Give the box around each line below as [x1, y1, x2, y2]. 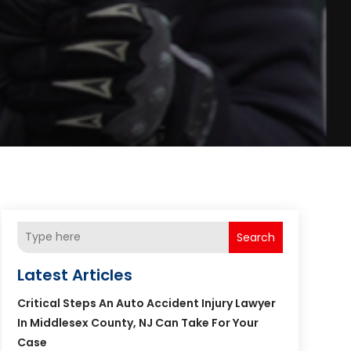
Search [236, 229, 275, 245]
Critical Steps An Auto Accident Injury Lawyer [16, 295, 276, 311]
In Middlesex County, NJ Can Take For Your [16, 314, 259, 331]
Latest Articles [16, 263, 132, 286]
